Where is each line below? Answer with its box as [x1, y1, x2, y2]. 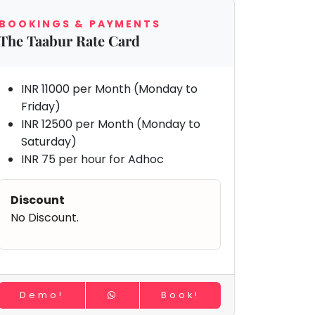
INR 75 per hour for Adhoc [21, 150, 167, 167]
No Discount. [11, 209, 79, 226]
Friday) [21, 98, 61, 115]
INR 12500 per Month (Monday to [21, 115, 201, 132]
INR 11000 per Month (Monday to [21, 80, 198, 97]
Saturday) [21, 133, 77, 150]
